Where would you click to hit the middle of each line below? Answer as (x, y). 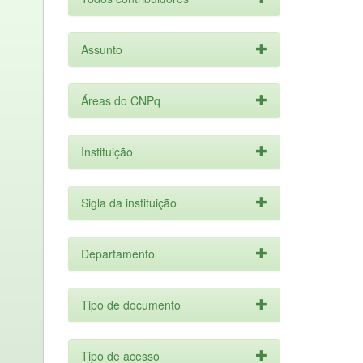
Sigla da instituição (128, 203)
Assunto (101, 49)
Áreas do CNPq (120, 100)
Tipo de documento (130, 305)
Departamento (117, 254)
